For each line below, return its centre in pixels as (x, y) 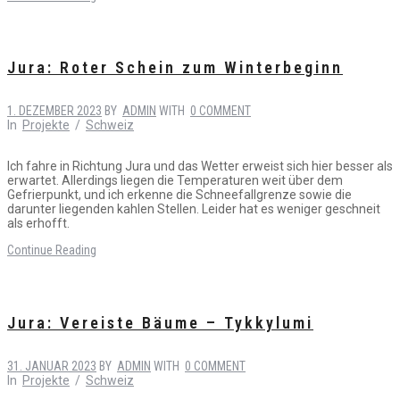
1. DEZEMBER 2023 (54, 111)
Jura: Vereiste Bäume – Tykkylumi (160, 322)
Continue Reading (52, 250)
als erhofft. (38, 224)
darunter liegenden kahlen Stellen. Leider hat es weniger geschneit (194, 209)
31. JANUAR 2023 (52, 366)
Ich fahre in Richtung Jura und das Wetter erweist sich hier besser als (200, 167)
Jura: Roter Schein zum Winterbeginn (175, 68)
